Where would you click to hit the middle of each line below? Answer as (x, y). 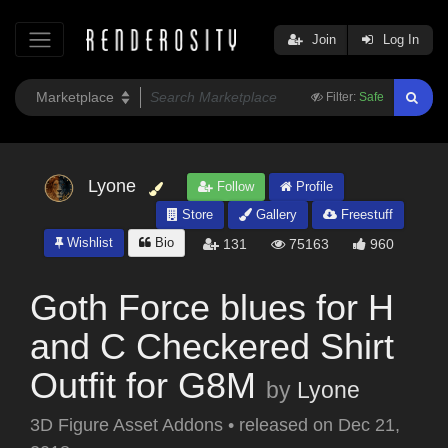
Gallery (274, 215)
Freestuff (365, 215)
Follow (233, 187)
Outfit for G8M (143, 386)
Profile (312, 187)
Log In (399, 39)
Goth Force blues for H (212, 308)
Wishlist (88, 243)
